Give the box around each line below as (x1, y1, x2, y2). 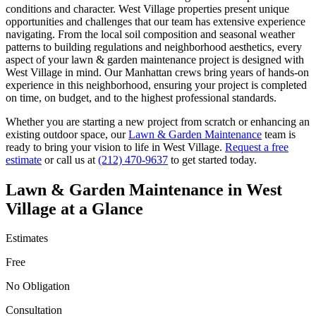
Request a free (225, 140, 288, 153)
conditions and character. (6, 2, 119, 15)
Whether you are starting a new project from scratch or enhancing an (6, 115, 310, 128)
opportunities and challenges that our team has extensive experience (6, 15, 305, 28)
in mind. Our (62, 66, 125, 78)
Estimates (6, 232, 48, 245)
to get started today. (168, 153, 257, 166)
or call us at (44, 153, 98, 166)
